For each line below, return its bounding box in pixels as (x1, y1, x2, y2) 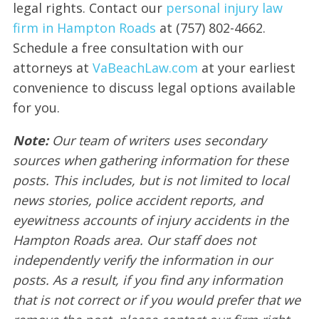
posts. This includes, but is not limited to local (12, 171, 289, 189)
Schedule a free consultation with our (12, 38, 244, 56)
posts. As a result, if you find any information (12, 271, 283, 288)
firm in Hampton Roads (12, 19, 156, 36)
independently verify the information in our (12, 251, 272, 268)
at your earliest (197, 58, 296, 76)
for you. (12, 98, 60, 116)
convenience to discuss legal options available (12, 78, 296, 96)
